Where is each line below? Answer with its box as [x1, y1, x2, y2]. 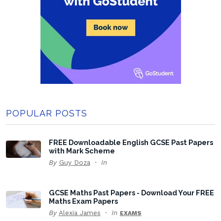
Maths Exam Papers [48, 196, 118, 205]
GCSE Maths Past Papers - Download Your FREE [48, 188, 214, 197]
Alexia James [58, 208, 101, 217]
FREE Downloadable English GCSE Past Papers [48, 138, 213, 147]
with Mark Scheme [48, 146, 115, 155]
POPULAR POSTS [6, 108, 87, 118]
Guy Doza [59, 158, 90, 166]
